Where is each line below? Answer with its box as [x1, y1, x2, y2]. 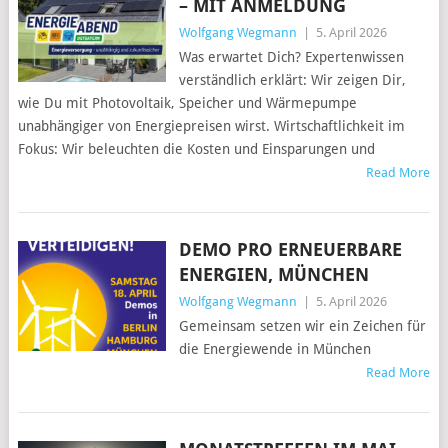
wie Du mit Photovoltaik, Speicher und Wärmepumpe [17, 95, 357, 112]
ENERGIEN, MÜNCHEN [178, 264, 369, 286]
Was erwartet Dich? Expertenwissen [178, 49, 404, 66]
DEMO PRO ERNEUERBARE [178, 239, 402, 261]
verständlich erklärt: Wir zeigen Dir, [178, 72, 406, 89]
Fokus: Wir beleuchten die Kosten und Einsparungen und [17, 141, 375, 158]
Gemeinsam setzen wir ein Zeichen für [178, 318, 426, 335]
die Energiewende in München [178, 341, 371, 358]
